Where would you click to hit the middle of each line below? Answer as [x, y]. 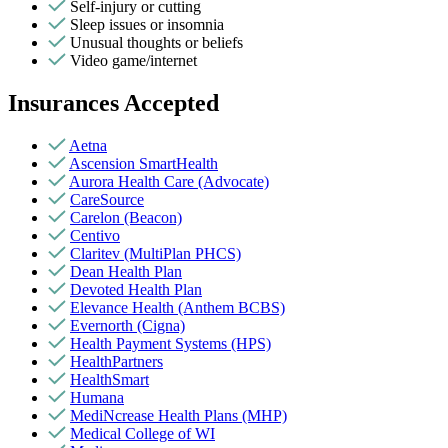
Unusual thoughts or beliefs [156, 42]
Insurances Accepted [113, 102]
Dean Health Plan [126, 271]
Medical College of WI [142, 433]
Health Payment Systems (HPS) [170, 343]
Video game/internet [133, 60]
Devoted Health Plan [136, 289]
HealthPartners [116, 361]
